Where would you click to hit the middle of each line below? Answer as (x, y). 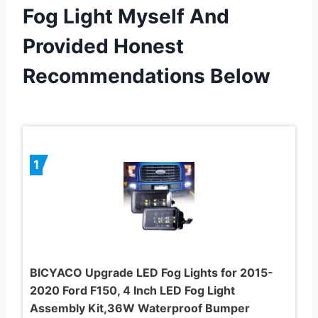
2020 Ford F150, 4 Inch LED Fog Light (132, 290)
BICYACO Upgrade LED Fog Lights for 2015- (152, 272)
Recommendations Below (147, 76)
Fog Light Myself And (126, 16)
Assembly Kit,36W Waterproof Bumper (140, 308)
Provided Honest (103, 46)
